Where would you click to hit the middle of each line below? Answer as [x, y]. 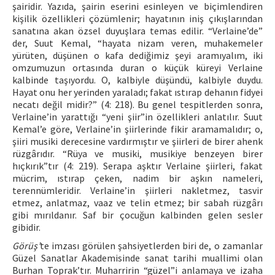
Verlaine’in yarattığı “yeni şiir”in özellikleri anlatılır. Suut [137, 117]
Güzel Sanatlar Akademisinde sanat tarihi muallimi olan [137, 258]
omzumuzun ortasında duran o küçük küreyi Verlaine [137, 68]
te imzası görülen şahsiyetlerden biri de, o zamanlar [151, 246]
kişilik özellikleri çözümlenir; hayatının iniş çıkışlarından [137, 18]
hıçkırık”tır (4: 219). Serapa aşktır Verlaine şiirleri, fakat [137, 166]
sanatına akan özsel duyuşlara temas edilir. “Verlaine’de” [137, 31]
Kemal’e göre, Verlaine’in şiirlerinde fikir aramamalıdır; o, [137, 129]
